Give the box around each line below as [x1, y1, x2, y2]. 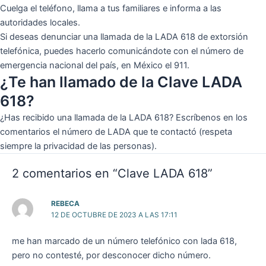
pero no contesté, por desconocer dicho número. [12, 249, 211, 261]
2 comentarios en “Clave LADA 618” [12, 166, 213, 180]
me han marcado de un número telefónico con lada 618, [12, 235, 237, 246]
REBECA [51, 199, 80, 208]
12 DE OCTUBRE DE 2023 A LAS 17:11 [51, 210, 178, 219]
